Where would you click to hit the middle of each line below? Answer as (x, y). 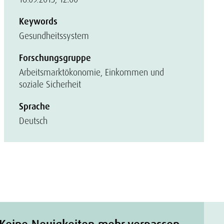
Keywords (38, 21)
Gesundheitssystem (54, 36)
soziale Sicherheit (50, 84)
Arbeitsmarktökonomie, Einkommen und (91, 72)
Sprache (34, 106)
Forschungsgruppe (55, 58)
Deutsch (33, 121)
